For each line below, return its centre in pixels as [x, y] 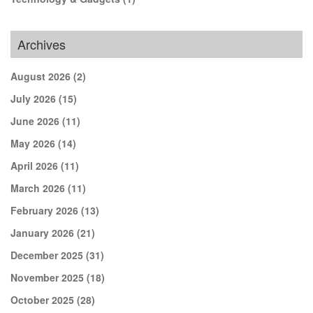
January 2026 [44, 232]
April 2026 [36, 165]
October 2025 [44, 299]
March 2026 [39, 188]
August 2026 [42, 76]
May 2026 [34, 143]
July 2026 [35, 98]
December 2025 [48, 255]
